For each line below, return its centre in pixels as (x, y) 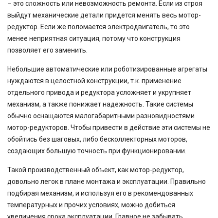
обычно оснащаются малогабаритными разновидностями (101, 116)
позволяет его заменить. (47, 50)
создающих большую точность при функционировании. (97, 151)
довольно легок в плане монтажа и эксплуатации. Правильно (107, 182)
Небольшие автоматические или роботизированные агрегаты (107, 69)
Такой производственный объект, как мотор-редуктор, (96, 170)
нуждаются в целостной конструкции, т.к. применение (94, 81)
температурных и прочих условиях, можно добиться (91, 205)
